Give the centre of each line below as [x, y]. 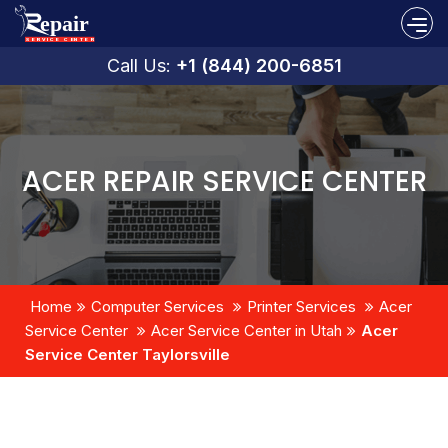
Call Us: [141, 65]
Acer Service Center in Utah [246, 330]
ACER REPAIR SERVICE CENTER [224, 181]
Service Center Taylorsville [127, 354]
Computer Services [157, 306]
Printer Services [301, 306]
